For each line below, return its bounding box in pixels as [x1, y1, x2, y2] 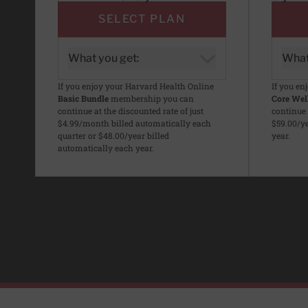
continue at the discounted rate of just [58, 105, 203, 117]
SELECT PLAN [98, 12, 186, 26]
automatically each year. [58, 142, 154, 154]
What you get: [68, 52, 140, 65]
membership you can [109, 93, 194, 104]
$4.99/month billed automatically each [58, 118, 211, 129]
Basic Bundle [58, 93, 109, 104]
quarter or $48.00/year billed [58, 130, 169, 142]
